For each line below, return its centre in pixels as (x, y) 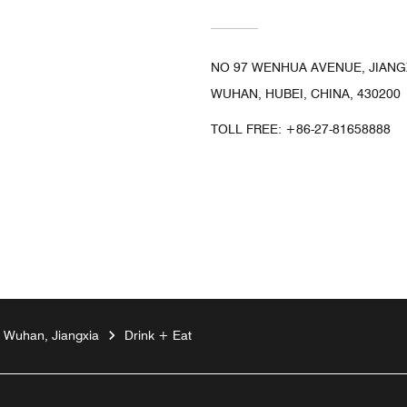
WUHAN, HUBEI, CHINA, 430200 (306, 93)
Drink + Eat (158, 335)
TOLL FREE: (248, 129)
